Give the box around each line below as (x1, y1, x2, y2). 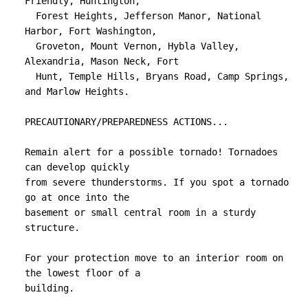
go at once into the (25, 192, 129, 203)
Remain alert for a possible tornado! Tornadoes (25, 146, 278, 158)
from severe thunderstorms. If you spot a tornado (25, 177, 289, 188)
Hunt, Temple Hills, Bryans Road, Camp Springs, (25, 71, 36, 82)
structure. (25, 222, 80, 234)
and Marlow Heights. (25, 86, 129, 98)
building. (25, 283, 74, 294)
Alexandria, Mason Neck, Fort (25, 56, 179, 67)
